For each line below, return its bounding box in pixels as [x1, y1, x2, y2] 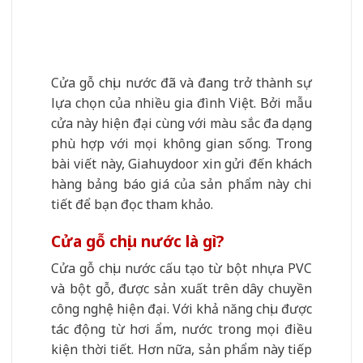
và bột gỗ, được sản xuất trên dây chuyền [51, 280, 312, 298]
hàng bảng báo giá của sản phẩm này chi [51, 174, 312, 193]
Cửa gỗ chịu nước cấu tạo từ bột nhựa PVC [51, 259, 312, 278]
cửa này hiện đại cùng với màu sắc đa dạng [51, 113, 312, 132]
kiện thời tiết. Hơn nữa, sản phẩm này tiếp [51, 340, 312, 359]
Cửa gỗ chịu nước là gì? [51, 229, 224, 252]
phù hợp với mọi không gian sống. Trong [51, 134, 312, 152]
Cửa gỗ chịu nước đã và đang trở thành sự [51, 73, 312, 92]
